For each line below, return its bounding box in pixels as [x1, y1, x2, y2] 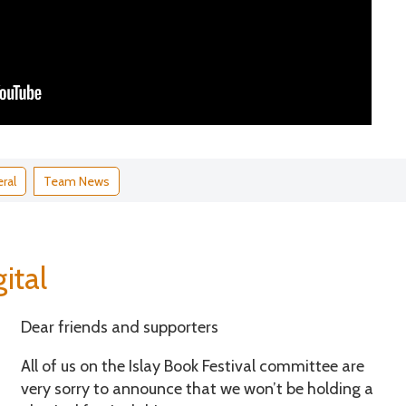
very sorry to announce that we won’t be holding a [20, 378, 373, 399]
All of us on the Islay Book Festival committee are [20, 355, 364, 376]
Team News [43, 172, 111, 189]
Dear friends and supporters [20, 316, 218, 337]
